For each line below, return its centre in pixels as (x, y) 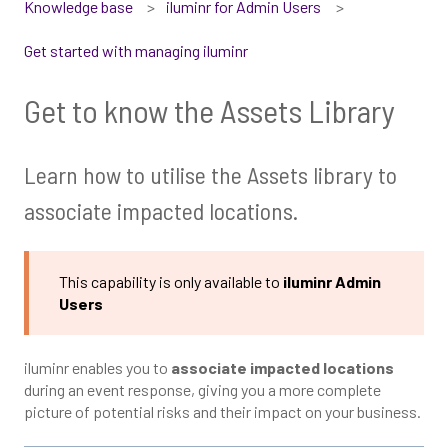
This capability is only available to (171, 282)
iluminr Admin (332, 282)
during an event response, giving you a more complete (202, 390)
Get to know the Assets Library (209, 110)
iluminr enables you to (97, 368)
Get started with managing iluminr (136, 51)
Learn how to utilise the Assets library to (210, 174)
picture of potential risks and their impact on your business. (224, 412)
